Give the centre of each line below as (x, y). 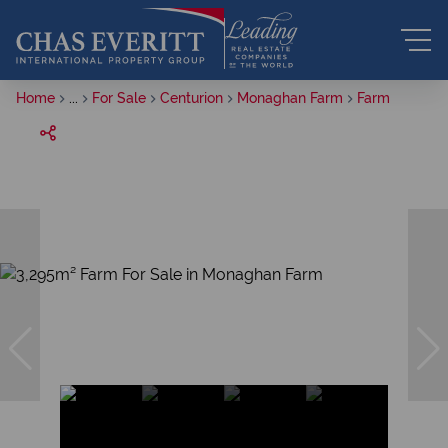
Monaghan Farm (290, 98)
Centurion (191, 98)
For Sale (119, 98)
